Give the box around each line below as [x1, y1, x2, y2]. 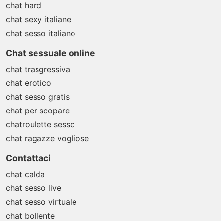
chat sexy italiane [6, 14, 71, 24]
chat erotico [6, 78, 51, 88]
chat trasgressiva [6, 64, 70, 74]
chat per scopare [6, 106, 70, 115]
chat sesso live [6, 183, 61, 193]
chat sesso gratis [6, 92, 70, 102]
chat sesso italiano [6, 28, 75, 38]
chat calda [6, 169, 45, 179]
